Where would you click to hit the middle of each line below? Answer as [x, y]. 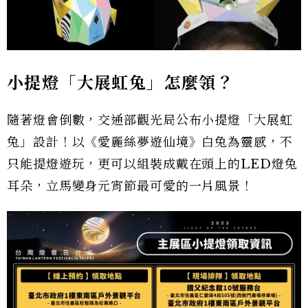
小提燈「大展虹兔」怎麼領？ [121, 83]
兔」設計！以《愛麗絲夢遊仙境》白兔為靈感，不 [150, 143]
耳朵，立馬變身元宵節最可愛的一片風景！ [131, 187]
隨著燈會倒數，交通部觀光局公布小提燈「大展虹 [150, 121]
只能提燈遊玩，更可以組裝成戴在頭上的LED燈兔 [152, 165]
